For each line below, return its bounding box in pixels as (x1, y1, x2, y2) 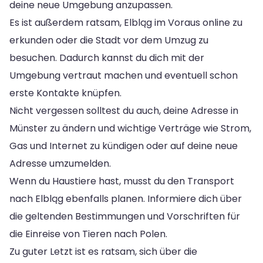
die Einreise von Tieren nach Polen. (9, 227, 167, 241)
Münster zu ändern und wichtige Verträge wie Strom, (9, 121, 251, 135)
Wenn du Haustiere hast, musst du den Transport (9, 174, 234, 188)
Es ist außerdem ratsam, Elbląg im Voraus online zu (9, 15, 242, 29)
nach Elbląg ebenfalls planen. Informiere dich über (9, 191, 242, 205)
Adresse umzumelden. (9, 156, 111, 170)
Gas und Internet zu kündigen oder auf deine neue (9, 139, 238, 153)
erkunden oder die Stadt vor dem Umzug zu (9, 33, 208, 47)
